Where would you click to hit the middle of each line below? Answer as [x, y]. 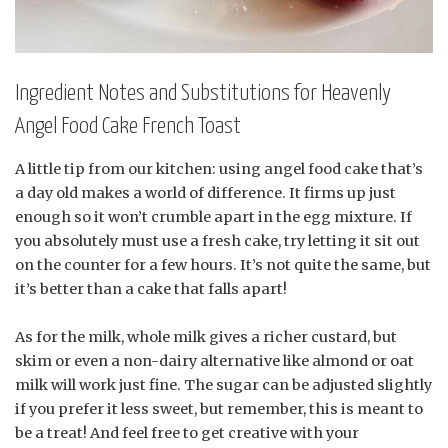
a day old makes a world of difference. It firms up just [205, 192]
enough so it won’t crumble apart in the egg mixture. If [213, 216]
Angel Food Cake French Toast [128, 126]
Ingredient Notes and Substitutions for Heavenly [203, 93]
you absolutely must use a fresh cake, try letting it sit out [217, 240]
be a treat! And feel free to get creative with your [187, 432]
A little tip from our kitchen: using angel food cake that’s [219, 168]
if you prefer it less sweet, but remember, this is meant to [219, 408]
